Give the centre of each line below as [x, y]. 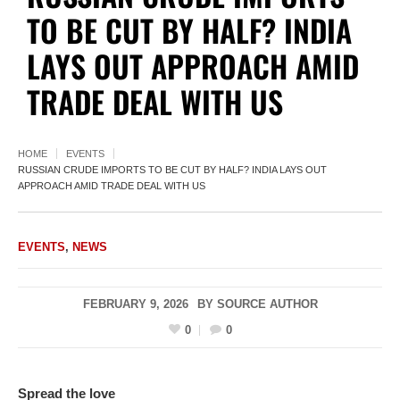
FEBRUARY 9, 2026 [135, 304]
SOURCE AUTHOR [267, 304]
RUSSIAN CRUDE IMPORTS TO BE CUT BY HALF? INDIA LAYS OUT [172, 170]
